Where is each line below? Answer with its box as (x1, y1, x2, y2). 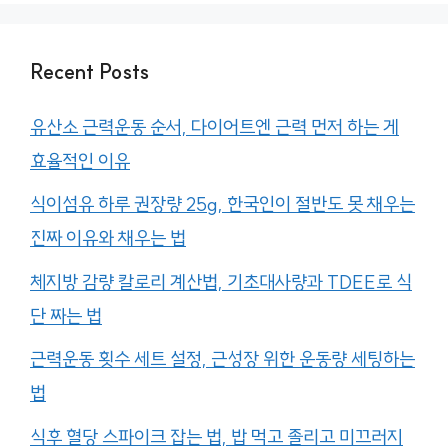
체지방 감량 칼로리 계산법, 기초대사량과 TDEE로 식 (30, 269, 412, 294)
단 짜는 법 (30, 303, 102, 328)
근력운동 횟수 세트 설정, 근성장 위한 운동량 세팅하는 (30, 347, 415, 372)
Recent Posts (30, 58, 149, 84)
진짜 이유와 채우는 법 (30, 226, 186, 251)
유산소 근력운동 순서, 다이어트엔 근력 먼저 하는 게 (30, 114, 399, 139)
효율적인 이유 (30, 148, 130, 173)
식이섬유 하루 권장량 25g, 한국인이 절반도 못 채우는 (30, 192, 415, 217)
